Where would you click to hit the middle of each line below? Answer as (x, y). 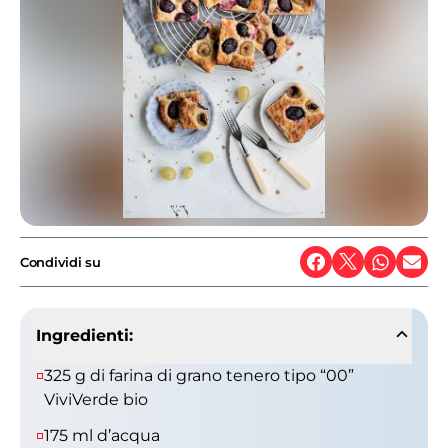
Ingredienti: (84, 335)
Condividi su (60, 261)
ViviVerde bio (96, 399)
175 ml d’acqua (102, 435)
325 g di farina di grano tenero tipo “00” (199, 375)
